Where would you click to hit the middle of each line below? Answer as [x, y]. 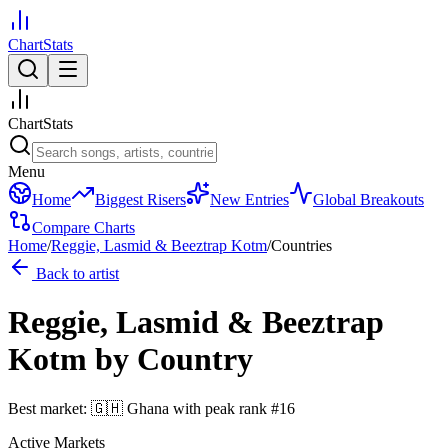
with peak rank [220, 408]
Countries [301, 245]
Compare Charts [83, 227]
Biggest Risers [140, 199]
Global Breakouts [368, 199]
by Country [174, 359]
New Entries [249, 199]
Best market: [49, 408]
